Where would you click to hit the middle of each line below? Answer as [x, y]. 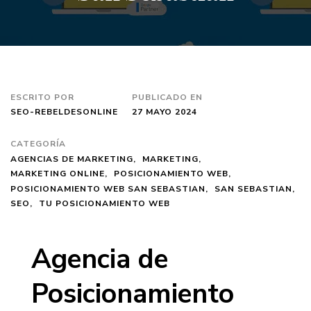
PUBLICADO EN [167, 97]
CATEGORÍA [38, 144]
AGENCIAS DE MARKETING [72, 159]
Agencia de [100, 259]
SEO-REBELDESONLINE [64, 112]
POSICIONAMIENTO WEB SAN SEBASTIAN [108, 188]
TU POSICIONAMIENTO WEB [104, 204]
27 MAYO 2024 [165, 112]
